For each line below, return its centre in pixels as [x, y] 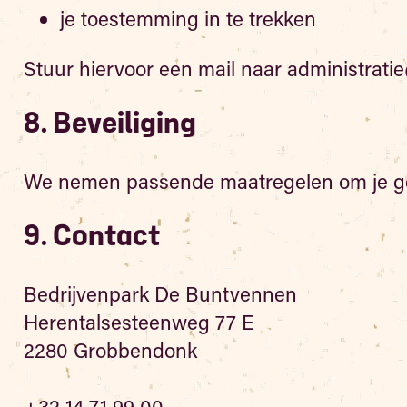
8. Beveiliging [109, 124]
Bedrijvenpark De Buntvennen [160, 294]
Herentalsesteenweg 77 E [138, 322]
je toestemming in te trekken [188, 19]
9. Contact [91, 237]
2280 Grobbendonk [110, 350]
